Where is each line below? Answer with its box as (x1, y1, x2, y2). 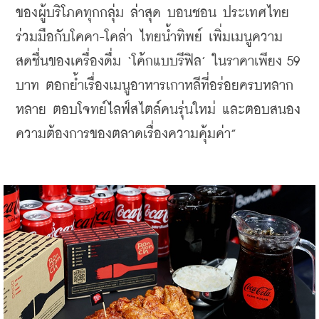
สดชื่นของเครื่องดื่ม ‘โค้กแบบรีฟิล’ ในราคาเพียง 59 (16, 54, 300, 68)
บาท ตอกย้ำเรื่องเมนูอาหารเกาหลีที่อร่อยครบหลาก (16, 78, 293, 93)
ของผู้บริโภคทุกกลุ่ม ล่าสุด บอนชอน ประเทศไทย (16, 6, 289, 20)
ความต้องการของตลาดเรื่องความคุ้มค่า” (16, 127, 236, 141)
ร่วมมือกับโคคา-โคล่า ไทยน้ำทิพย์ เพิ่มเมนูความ (16, 30, 283, 44)
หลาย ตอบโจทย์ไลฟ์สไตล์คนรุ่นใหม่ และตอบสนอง (16, 103, 300, 117)
